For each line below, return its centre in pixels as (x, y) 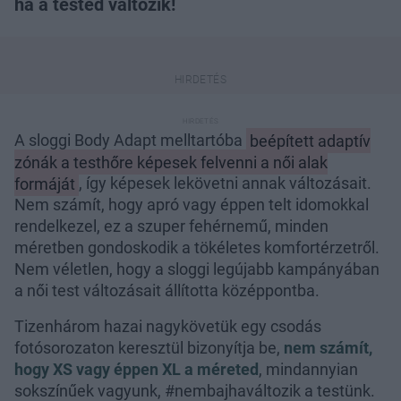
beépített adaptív (310, 141)
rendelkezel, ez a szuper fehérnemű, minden (171, 226)
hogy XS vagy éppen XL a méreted (137, 370)
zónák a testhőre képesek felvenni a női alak (171, 162)
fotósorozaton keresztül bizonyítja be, (149, 348)
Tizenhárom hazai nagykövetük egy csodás (168, 327)
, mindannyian (308, 370)
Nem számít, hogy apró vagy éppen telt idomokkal (192, 205)
